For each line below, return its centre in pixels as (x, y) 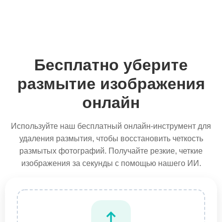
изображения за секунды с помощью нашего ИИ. (111, 163)
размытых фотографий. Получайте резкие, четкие (111, 151)
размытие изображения (111, 84)
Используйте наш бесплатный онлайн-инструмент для (111, 126)
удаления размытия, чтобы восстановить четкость (111, 139)
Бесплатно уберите (111, 65)
